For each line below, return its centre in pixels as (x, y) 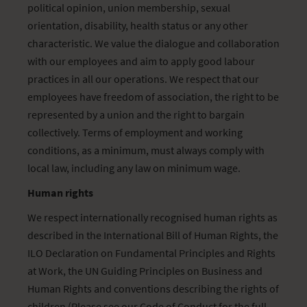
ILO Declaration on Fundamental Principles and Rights (151, 253)
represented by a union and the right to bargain (136, 114)
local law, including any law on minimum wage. (134, 168)
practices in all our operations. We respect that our (143, 79)
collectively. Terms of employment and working (135, 132)
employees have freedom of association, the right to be (153, 97)
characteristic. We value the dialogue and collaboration (153, 43)
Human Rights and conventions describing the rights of (153, 288)
